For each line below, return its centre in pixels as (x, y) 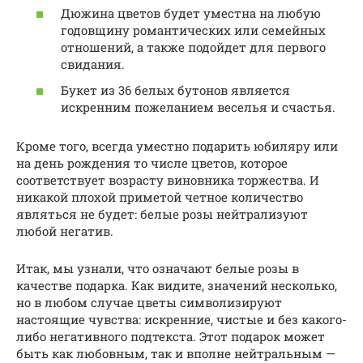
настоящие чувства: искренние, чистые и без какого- (181, 319)
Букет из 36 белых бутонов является (175, 90)
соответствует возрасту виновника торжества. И (168, 179)
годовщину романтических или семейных (193, 30)
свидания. (93, 64)
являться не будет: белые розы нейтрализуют (162, 214)
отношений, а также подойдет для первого (193, 47)
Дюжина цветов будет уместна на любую (191, 13)
